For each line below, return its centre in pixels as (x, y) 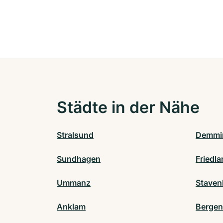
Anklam (71, 207)
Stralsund (75, 135)
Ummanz (74, 183)
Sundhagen (79, 159)
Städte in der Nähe (128, 108)
